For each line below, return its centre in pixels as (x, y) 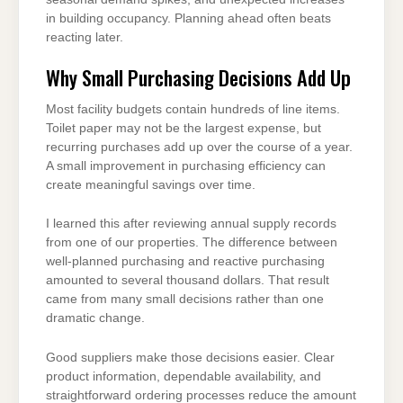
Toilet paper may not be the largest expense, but (184, 128)
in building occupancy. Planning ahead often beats (188, 18)
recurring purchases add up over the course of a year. (199, 147)
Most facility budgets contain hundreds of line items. (193, 109)
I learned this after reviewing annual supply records (191, 224)
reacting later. (85, 37)
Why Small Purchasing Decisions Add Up (198, 77)
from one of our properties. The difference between (192, 243)
